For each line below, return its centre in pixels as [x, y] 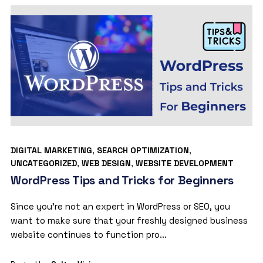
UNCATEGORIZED [43, 163]
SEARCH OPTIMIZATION [143, 150]
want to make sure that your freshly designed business [129, 220]
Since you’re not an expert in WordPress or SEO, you [120, 206]
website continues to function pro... [88, 234]
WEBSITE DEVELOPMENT [184, 163]
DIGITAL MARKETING [51, 150]
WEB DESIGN [106, 163]
